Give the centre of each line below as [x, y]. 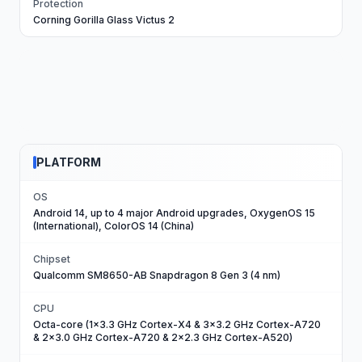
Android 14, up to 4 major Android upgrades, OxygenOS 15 [174, 213]
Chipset [52, 259]
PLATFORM [69, 162]
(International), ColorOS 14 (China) [114, 226]
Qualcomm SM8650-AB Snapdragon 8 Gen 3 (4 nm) [157, 275]
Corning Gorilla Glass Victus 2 [104, 20]
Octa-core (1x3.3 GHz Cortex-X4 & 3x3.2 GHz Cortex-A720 [177, 324]
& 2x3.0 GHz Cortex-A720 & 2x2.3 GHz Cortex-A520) [163, 337]
